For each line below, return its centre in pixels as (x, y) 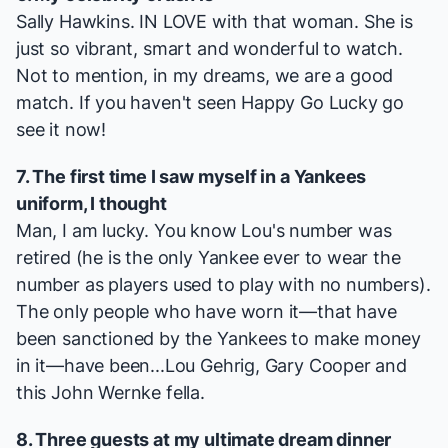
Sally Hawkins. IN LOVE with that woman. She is (214, 22)
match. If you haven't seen (129, 103)
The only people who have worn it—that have (206, 312)
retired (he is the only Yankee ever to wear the (208, 258)
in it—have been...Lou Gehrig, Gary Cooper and (211, 366)
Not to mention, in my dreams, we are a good (205, 76)
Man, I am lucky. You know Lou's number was (204, 231)
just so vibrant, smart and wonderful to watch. (209, 49)
